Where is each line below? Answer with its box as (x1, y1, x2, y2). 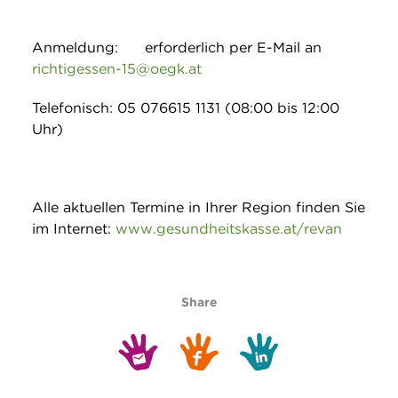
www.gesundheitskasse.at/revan (115, 220, 342, 238)
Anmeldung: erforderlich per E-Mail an (32, 39, 322, 57)
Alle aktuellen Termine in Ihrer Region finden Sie (32, 199, 365, 217)
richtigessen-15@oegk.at (32, 60, 202, 78)
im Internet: (32, 220, 115, 238)
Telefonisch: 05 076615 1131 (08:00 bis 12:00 (32, 99, 339, 117)
